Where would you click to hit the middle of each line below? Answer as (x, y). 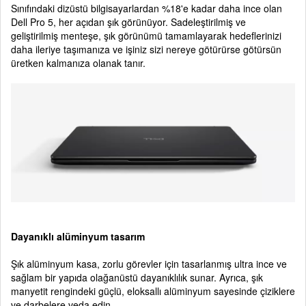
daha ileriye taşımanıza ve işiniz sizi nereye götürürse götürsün (146, 50)
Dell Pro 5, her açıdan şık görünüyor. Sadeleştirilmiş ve (128, 22)
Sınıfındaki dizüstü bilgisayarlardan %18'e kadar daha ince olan (147, 9)
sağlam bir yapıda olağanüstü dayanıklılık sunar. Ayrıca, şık (137, 277)
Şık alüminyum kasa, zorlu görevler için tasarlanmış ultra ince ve (149, 263)
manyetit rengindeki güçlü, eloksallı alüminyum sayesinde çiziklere (153, 291)
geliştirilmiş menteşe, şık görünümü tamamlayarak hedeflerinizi (146, 36)
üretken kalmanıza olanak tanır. (78, 63)
